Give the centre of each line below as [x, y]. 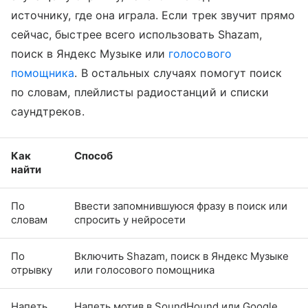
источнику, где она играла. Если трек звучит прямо [153, 15]
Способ [93, 155]
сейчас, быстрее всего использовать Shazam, [137, 34]
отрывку [32, 269]
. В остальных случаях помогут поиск [178, 73]
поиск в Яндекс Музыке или [90, 53]
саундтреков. [49, 111]
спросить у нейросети [130, 219]
